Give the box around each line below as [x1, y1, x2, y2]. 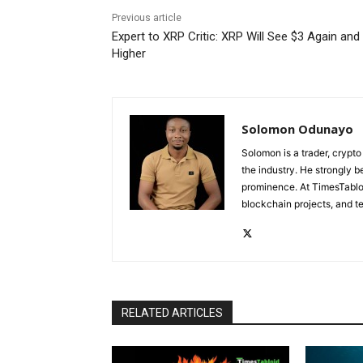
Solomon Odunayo [241, 121, 353, 138]
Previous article [112, 12, 181, 24]
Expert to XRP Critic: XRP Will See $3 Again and [112, 29, 360, 45]
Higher [112, 46, 146, 62]
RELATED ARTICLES [122, 306, 223, 320]
